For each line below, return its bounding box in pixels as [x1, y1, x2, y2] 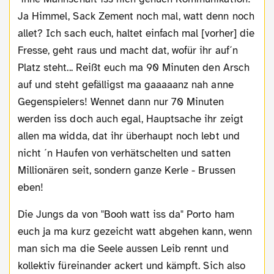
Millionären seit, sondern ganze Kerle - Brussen [18, 163, 235, 177]
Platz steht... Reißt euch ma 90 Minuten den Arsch [18, 61, 250, 74]
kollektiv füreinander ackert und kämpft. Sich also [18, 259, 245, 272]
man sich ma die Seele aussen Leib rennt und [18, 242, 229, 255]
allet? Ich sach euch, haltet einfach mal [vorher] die [18, 26, 254, 40]
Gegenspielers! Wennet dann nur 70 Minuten [18, 95, 224, 108]
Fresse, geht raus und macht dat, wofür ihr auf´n [18, 43, 238, 57]
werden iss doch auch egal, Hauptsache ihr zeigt [18, 112, 243, 125]
